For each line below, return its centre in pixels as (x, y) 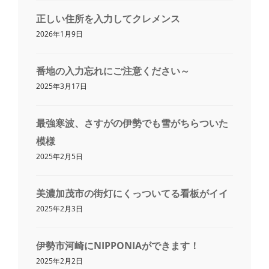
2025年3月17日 (62, 86)
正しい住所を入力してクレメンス (108, 18)
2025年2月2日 (59, 261)
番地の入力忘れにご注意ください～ (113, 71)
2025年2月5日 (59, 156)
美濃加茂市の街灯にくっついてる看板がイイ (132, 193)
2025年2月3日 (59, 208)
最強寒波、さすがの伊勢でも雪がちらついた (132, 123)
